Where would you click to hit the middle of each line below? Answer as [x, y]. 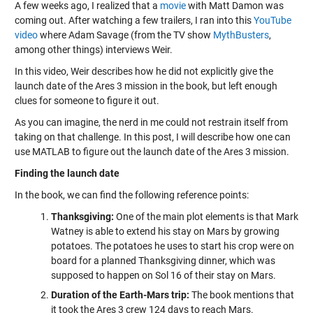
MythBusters [241, 35]
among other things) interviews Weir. [93, 50]
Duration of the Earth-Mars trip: [120, 295]
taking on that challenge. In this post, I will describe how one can [152, 137]
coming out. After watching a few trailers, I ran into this [134, 20]
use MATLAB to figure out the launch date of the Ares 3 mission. [152, 152]
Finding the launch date [67, 173]
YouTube [272, 20]
